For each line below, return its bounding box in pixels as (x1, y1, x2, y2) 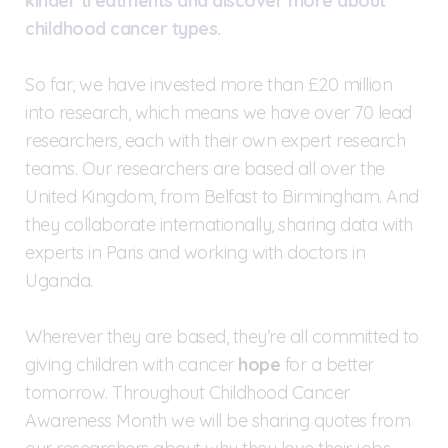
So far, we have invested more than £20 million (25, 72, 392, 96)
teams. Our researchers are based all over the (25, 156, 385, 180)
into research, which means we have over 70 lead (25, 100, 412, 124)
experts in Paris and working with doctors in (25, 240, 365, 264)
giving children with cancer (25, 352, 238, 376)
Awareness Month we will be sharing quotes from (25, 408, 410, 432)
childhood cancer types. (25, 16, 221, 40)
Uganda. (25, 268, 93, 292)
